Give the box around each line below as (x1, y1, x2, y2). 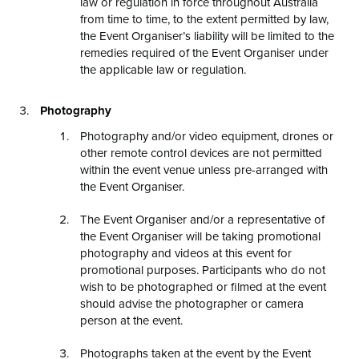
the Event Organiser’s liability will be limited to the (80, 26, 334, 44)
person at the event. (80, 311, 183, 329)
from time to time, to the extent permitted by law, (80, 10, 329, 27)
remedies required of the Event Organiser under (80, 43, 329, 61)
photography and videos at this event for (80, 244, 292, 261)
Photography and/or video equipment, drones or (80, 127, 333, 144)
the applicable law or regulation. (80, 60, 246, 78)
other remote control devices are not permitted (80, 143, 322, 161)
